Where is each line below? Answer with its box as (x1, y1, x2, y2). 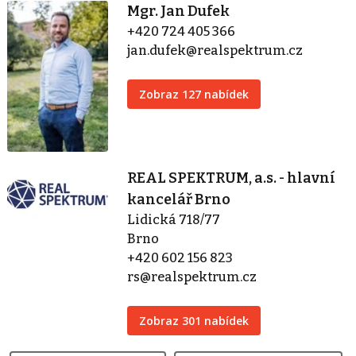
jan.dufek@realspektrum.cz (127, 42, 304, 58)
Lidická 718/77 (127, 212, 221, 228)
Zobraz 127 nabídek (139, 86, 250, 102)
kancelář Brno (127, 191, 231, 209)
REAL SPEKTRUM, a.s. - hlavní (127, 169, 336, 188)
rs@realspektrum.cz (127, 269, 257, 285)
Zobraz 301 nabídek (139, 313, 250, 329)
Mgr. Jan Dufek (127, 2, 230, 20)
